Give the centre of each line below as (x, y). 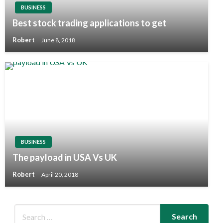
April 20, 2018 (60, 174)
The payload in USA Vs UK (65, 158)
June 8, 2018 (58, 40)
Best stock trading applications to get (89, 23)
